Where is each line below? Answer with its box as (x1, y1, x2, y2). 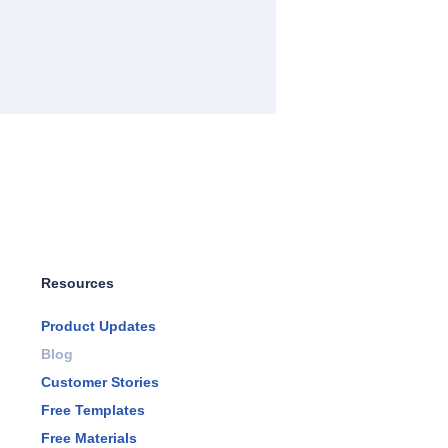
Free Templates (41, 401, 145, 418)
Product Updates (41, 317, 156, 334)
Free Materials (41, 429, 137, 446)
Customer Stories (41, 373, 159, 390)
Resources (41, 274, 114, 291)
